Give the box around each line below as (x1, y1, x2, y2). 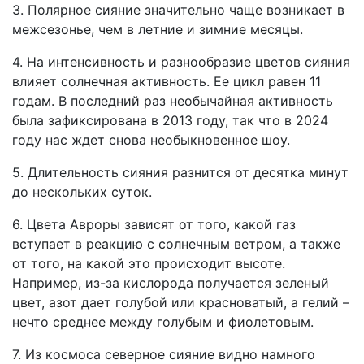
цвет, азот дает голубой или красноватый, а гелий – (12, 294, 349, 310)
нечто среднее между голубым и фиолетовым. (12, 314, 314, 330)
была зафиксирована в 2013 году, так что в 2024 (12, 112, 328, 128)
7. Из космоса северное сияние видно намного (12, 346, 315, 362)
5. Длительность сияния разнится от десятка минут (12, 164, 349, 180)
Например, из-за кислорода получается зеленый (12, 275, 329, 291)
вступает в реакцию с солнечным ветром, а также (12, 236, 340, 252)
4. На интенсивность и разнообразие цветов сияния (12, 54, 350, 70)
